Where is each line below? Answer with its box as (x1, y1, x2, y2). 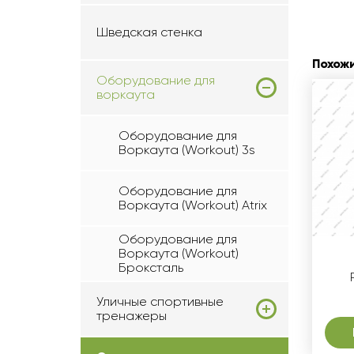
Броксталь (119, 260, 183, 275)
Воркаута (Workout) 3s (119, 142, 255, 157)
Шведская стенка (96, 24, 202, 40)
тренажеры (96, 308, 167, 323)
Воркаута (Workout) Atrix (119, 198, 267, 213)
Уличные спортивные (96, 294, 224, 309)
